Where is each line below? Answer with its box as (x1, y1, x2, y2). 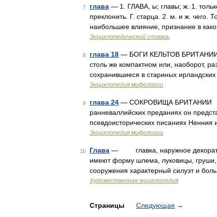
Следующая (136, 201, 175, 209)
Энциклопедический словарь (90, 33, 170, 40)
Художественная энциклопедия (90, 177, 178, 184)
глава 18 (90, 50, 119, 58)
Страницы (90, 201, 126, 209)
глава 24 (90, 98, 119, 106)
